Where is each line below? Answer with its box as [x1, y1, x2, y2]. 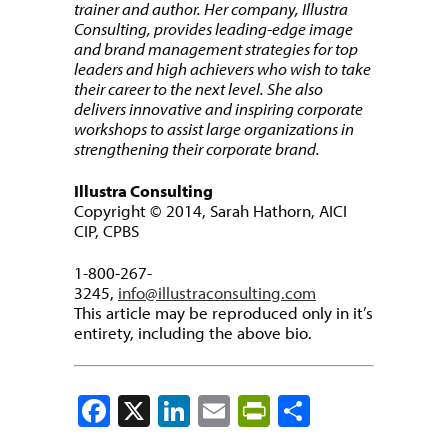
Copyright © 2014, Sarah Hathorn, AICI [74, 199, 347, 221]
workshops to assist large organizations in [74, 117, 354, 139]
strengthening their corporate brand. [74, 137, 320, 159]
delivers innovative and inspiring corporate [74, 97, 363, 119]
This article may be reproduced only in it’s [74, 301, 373, 323]
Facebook [110, 391, 239, 431]
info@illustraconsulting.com [118, 281, 316, 303]
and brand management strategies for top [74, 37, 358, 59]
